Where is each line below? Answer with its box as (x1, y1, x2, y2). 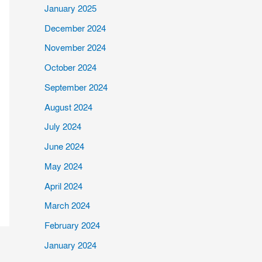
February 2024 (44, 220, 100, 232)
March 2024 (44, 200, 90, 212)
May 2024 (44, 160, 82, 173)
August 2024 (44, 101, 92, 113)
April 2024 (44, 180, 82, 192)
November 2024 (44, 42, 106, 54)
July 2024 (44, 121, 81, 133)
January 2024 (44, 239, 96, 251)
